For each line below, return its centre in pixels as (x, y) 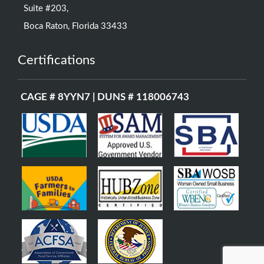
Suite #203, (46, 8)
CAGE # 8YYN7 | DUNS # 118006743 (105, 97)
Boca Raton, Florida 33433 (75, 26)
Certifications (57, 60)
